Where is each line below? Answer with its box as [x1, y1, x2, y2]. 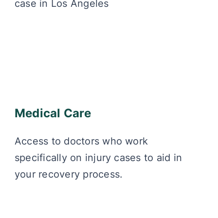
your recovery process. [14, 168, 123, 180]
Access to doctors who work [14, 135, 148, 147]
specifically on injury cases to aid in [14, 151, 182, 163]
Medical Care [14, 106, 91, 120]
